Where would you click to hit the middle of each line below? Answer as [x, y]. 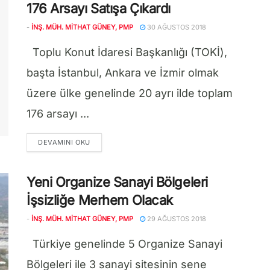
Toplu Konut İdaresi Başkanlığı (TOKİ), [127, 52]
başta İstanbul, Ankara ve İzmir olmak [123, 73]
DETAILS [104, 142]
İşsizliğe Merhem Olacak [100, 200]
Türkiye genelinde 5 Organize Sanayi [124, 244]
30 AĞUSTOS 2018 [176, 27]
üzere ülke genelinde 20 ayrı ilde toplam [130, 93]
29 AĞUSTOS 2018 [176, 219]
